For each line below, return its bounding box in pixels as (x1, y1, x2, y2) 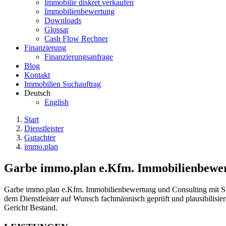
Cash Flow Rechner (44, 34, 108, 43)
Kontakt (24, 71, 50, 79)
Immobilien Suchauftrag (24, 80, 101, 88)
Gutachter (24, 133, 55, 142)
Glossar (44, 25, 69, 34)
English (44, 98, 69, 106)
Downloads (44, 16, 81, 25)
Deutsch (24, 89, 50, 97)
